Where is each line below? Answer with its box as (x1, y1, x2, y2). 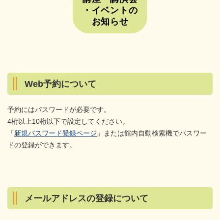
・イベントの (82, 5, 138, 15)
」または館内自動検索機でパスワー (97, 129, 207, 137)
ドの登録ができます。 (7, 140, 76, 149)
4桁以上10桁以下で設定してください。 (7, 117, 129, 125)
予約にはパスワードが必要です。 (7, 105, 110, 113)
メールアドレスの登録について (25, 193, 148, 203)
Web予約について (25, 79, 96, 89)
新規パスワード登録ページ (14, 129, 97, 137)
